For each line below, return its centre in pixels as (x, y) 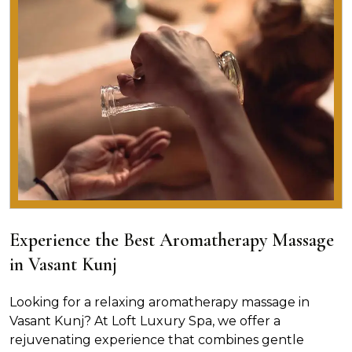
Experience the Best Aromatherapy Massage (172, 240)
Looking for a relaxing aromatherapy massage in (159, 302)
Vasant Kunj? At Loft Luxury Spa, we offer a (145, 321)
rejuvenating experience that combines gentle (157, 339)
